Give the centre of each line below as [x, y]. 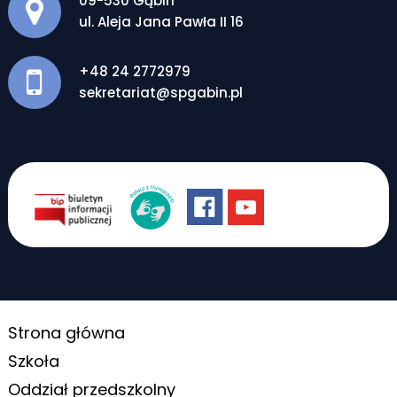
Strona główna [66, 333]
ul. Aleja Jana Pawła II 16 [161, 22]
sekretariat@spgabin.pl [160, 93]
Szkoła [33, 362]
